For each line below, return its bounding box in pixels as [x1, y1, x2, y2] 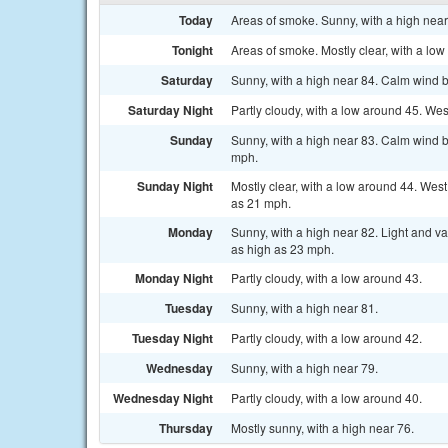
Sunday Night [137, 177, 213, 195]
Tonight [172, 41, 213, 59]
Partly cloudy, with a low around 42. [231, 329, 422, 346]
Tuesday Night [132, 329, 213, 347]
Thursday [159, 419, 213, 437]
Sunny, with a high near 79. [231, 359, 378, 376]
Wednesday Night [113, 389, 213, 407]
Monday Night [135, 269, 213, 287]
